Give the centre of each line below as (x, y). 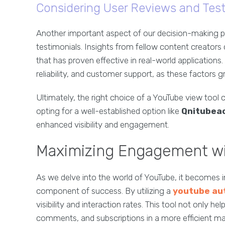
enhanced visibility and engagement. (103, 125)
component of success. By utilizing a (104, 191)
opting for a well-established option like (109, 111)
